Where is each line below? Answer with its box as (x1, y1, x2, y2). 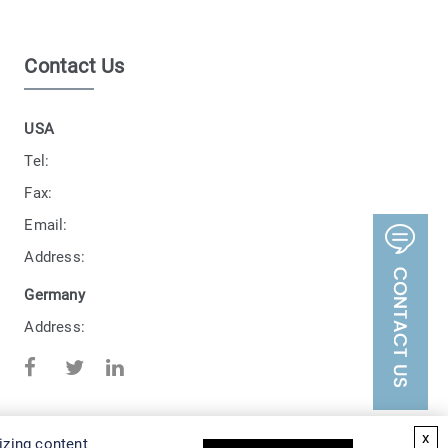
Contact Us (24, 54, 125, 79)
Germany (24, 286, 85, 305)
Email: (24, 216, 68, 235)
